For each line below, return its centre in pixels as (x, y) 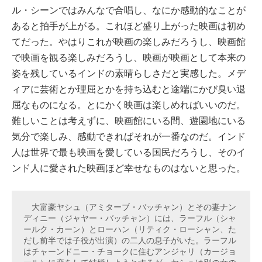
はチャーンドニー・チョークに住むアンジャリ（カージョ (130, 252)
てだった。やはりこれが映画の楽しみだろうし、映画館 (129, 42)
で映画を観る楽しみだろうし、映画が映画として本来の (129, 57)
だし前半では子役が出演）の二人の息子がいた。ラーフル (130, 241)
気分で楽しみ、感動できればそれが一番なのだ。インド (129, 136)
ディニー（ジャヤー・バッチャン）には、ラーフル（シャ (130, 218)
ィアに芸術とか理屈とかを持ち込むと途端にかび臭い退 (129, 89)
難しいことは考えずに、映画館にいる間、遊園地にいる (129, 120)
